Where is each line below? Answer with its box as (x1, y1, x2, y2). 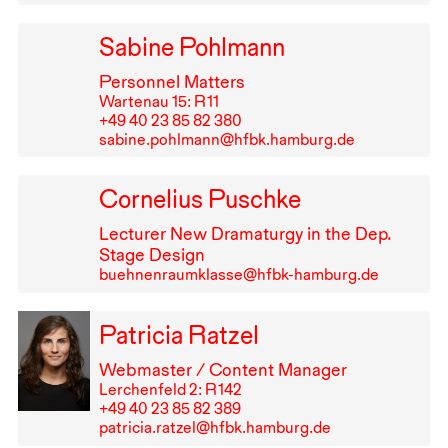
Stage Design (98, 244, 205, 266)
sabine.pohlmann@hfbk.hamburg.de (98, 129, 355, 149)
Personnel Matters (98, 70, 245, 92)
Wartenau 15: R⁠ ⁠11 (98, 91, 219, 111)
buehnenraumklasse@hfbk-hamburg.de (98, 265, 379, 285)
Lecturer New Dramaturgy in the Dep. (98, 223, 391, 245)
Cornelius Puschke (98, 184, 301, 215)
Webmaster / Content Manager (98, 359, 347, 381)
